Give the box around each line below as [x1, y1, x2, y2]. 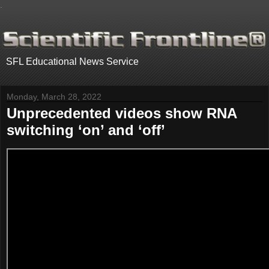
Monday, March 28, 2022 [7, 92, 101, 102]
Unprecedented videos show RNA [7, 105, 237, 122]
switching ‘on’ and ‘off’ [7, 122, 165, 139]
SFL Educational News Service [6, 56, 139, 67]
